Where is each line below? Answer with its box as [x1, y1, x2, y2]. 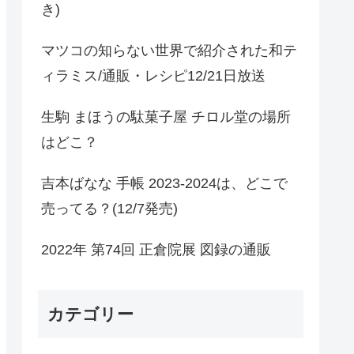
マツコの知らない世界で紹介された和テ [41, 42, 297, 58]
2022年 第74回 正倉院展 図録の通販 [41, 241, 271, 258]
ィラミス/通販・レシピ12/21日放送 [41, 67, 265, 84]
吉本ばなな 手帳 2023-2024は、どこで [41, 175, 288, 191]
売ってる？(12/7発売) [41, 200, 178, 217]
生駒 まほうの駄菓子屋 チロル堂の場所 [41, 108, 291, 125]
